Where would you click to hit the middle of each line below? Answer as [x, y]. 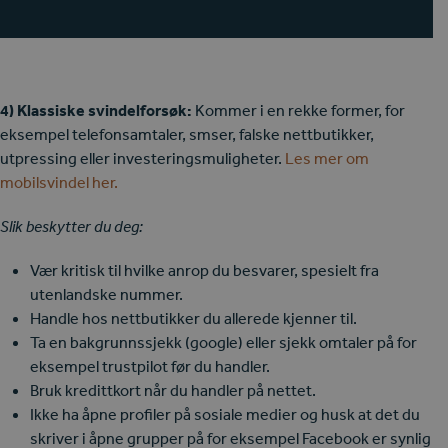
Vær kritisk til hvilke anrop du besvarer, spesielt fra [204, 270]
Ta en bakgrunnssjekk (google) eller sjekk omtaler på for [223, 342]
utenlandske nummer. [106, 294]
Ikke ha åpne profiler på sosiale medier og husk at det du [225, 414]
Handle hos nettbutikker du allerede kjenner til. [193, 318]
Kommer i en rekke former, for [298, 110]
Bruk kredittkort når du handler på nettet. [173, 390]
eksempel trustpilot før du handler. [150, 366]
